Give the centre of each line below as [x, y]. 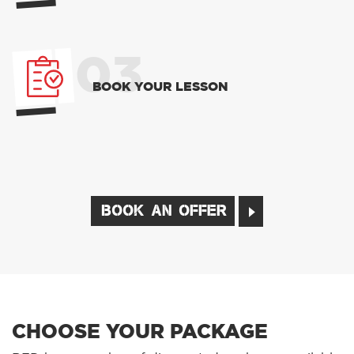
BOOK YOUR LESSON [161, 87]
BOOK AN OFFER [164, 213]
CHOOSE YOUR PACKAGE [140, 332]
